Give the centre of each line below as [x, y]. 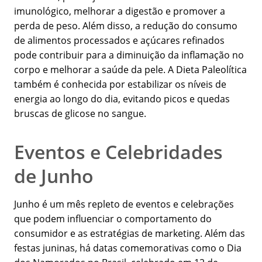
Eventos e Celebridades [118, 152]
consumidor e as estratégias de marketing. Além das [130, 234]
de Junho [54, 176]
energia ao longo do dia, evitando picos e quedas [122, 99]
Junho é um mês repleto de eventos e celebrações [124, 204]
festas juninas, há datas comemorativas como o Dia [128, 248]
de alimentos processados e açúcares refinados [119, 41]
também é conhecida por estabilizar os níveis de [120, 85]
